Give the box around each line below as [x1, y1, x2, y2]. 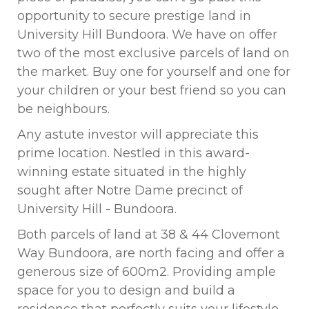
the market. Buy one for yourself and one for [17, 64, 290, 79]
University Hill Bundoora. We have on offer [17, 27, 277, 42]
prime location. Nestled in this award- [17, 146, 250, 161]
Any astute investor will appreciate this [17, 127, 259, 142]
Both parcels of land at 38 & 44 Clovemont [17, 227, 280, 242]
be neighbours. [17, 101, 110, 117]
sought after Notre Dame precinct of [17, 183, 243, 198]
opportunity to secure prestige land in [17, 8, 251, 23]
